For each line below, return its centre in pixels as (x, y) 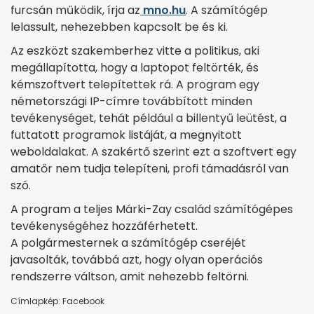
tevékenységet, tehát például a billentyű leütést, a (149, 118)
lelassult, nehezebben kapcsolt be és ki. (119, 27)
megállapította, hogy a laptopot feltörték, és (135, 67)
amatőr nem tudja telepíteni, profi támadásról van (150, 168)
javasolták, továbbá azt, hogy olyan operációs (137, 259)
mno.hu (163, 10)
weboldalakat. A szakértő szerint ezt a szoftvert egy (153, 151)
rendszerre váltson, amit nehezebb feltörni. (130, 276)
